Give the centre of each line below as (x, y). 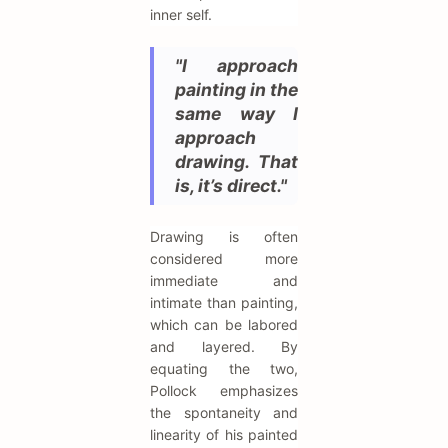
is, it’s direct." (231, 185)
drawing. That (236, 161)
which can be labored (224, 324)
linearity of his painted (224, 434)
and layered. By (224, 346)
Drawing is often (224, 236)
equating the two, (224, 368)
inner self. (181, 14)
